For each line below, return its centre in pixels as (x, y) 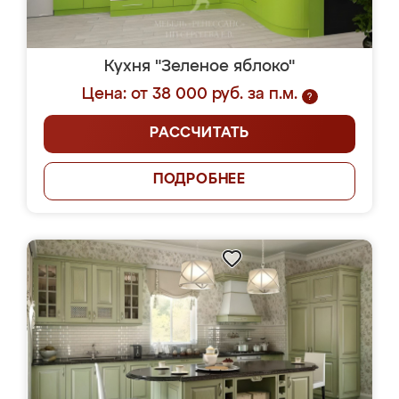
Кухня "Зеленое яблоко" (199, 67)
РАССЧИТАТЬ (199, 134)
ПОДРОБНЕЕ (199, 180)
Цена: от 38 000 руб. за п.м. (189, 94)
